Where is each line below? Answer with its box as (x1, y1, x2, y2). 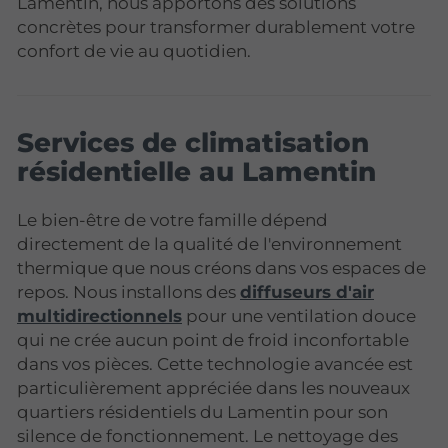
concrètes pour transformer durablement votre (17, 16, 415, 37)
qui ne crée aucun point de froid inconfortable (17, 330, 409, 351)
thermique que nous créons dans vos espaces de (17, 258, 426, 279)
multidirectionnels (17, 306, 182, 327)
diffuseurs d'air (240, 282, 374, 303)
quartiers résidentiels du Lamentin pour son (17, 402, 388, 423)
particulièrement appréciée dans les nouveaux (17, 378, 410, 399)
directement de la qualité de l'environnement (17, 234, 402, 255)
